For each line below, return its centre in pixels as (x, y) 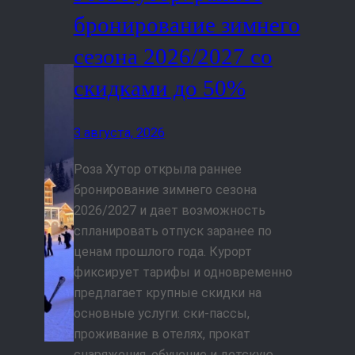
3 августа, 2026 (119, 133)
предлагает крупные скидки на (167, 293)
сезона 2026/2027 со (173, 57)
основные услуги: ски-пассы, (161, 314)
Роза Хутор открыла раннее (157, 170)
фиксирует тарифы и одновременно (183, 273)
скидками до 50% (159, 88)
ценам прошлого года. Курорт (162, 252)
